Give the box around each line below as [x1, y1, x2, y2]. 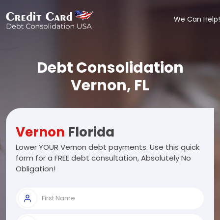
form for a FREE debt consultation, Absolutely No [16, 153, 191, 163]
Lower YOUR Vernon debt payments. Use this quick [16, 142, 199, 152]
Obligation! [16, 164, 55, 174]
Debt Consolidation [36, 57, 184, 78]
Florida [65, 123, 114, 141]
